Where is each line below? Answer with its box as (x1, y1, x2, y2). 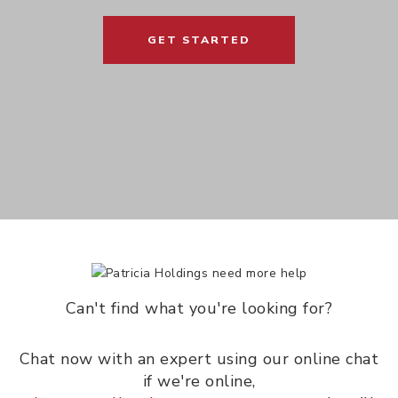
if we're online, (142, 370, 256, 393)
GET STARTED (147, 33, 251, 47)
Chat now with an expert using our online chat (19, 348, 379, 370)
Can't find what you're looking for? (65, 298, 333, 320)
